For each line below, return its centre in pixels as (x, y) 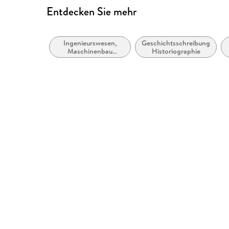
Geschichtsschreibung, (177, 43)
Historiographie (176, 51)
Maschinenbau (90, 51)
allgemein (90, 60)
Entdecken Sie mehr (92, 11)
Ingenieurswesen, (90, 43)
